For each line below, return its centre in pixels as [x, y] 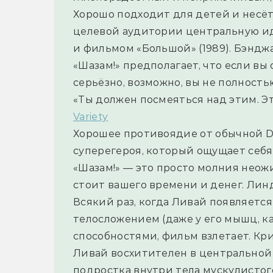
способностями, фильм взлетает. [163, 236]
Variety [91, 117]
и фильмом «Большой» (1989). [154, 49]
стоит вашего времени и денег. [160, 185]
